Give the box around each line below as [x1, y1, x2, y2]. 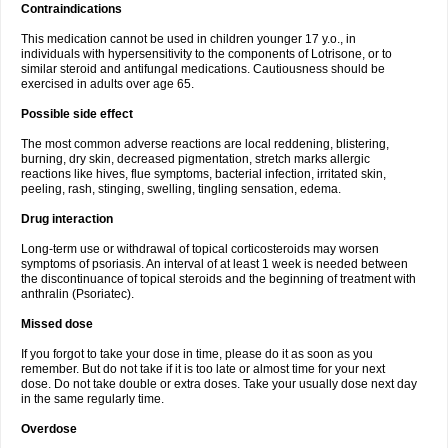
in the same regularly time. [21, 392, 164, 406]
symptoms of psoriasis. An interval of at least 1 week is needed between [21, 257, 408, 271]
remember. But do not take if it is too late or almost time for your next [21, 362, 385, 376]
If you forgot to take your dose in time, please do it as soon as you [21, 347, 373, 361]
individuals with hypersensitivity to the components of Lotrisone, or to [21, 47, 392, 61]
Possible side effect [21, 107, 133, 121]
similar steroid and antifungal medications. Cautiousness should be [21, 62, 385, 76]
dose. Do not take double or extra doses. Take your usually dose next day [21, 377, 417, 391]
